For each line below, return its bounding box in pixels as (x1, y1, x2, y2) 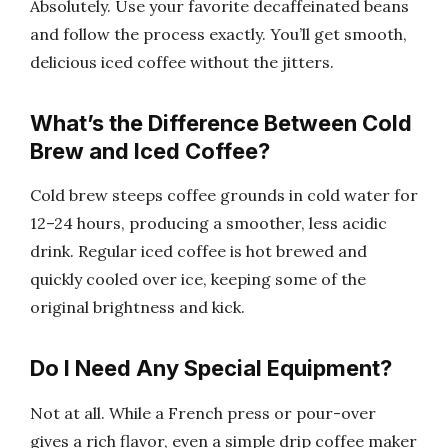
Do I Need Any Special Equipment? (30, 355, 392, 381)
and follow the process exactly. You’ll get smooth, (30, 23, 407, 44)
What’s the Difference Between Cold (30, 109, 412, 136)
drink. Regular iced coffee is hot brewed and (30, 241, 367, 261)
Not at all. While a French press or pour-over (30, 402, 376, 423)
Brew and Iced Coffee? (30, 137, 270, 164)
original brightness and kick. (30, 297, 245, 317)
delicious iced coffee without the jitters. (30, 51, 334, 72)
